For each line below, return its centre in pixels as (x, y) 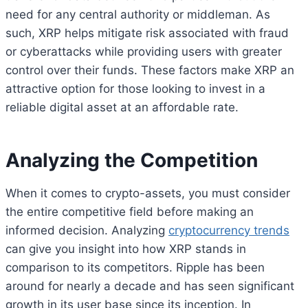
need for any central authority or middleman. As (138, 14)
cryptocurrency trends (229, 230)
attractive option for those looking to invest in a (135, 88)
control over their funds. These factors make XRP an (150, 70)
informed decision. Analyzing (87, 230)
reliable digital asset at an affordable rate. (122, 107)
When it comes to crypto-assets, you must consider (148, 193)
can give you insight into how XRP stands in (126, 249)
